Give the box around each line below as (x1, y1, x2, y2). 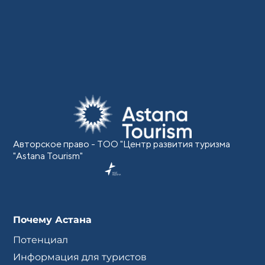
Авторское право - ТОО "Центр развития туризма (13, 138, 231, 150)
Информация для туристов (13, 251, 147, 263)
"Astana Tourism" (13, 150, 83, 161)
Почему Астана (13, 214, 92, 226)
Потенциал (13, 234, 69, 246)
